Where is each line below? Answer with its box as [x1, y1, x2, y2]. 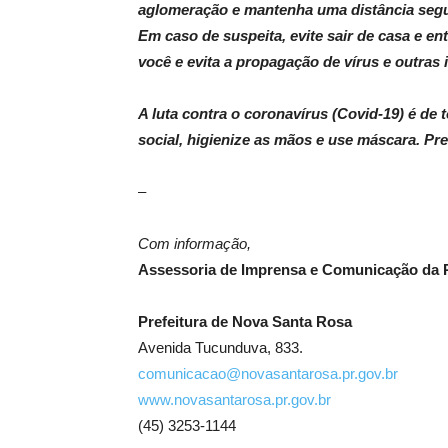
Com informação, [138, 235, 251, 252]
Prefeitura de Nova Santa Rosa [138, 313, 352, 330]
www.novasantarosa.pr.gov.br [138, 391, 331, 408]
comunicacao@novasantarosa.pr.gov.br [138, 365, 398, 382]
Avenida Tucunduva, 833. [138, 339, 303, 356]
